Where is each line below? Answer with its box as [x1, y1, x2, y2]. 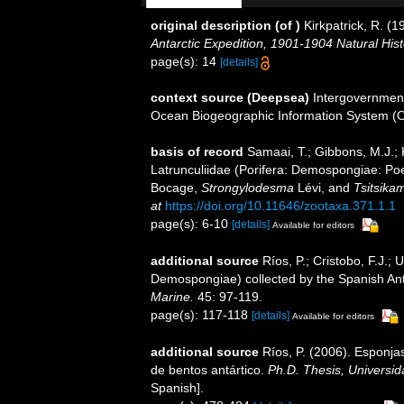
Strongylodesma [201, 180, 294, 195]
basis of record [151, 144, 243, 159]
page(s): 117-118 [151, 307, 252, 322]
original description [151, 18, 271, 32]
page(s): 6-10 [151, 216, 232, 231]
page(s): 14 [151, 54, 220, 69]
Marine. [151, 289, 194, 304]
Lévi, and [294, 180, 353, 195]
